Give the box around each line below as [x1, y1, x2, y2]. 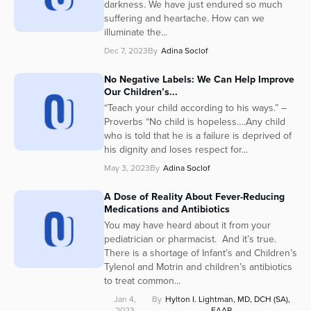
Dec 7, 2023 [104, 44, 148, 58]
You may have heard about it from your [104, 218, 271, 233]
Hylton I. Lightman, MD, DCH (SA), [165, 293, 291, 306]
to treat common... [104, 274, 180, 289]
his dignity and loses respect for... [104, 142, 248, 158]
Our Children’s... [104, 85, 178, 99]
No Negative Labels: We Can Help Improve [104, 72, 294, 87]
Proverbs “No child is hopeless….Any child [104, 115, 285, 130]
